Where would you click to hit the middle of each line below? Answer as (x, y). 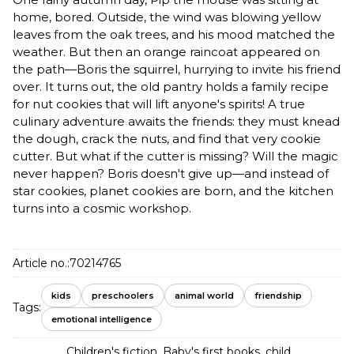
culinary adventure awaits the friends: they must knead (176, 121)
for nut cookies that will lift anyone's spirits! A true (159, 104)
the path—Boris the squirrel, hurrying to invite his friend (177, 69)
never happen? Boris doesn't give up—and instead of (171, 173)
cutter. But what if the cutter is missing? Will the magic (175, 156)
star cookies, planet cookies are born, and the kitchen (173, 190)
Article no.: (41, 263)
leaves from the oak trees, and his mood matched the (174, 34)
